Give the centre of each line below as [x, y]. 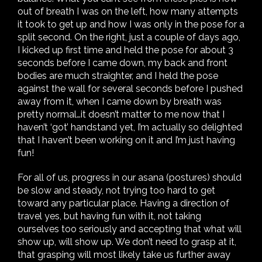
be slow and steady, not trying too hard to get [116, 190]
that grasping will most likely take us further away [124, 255]
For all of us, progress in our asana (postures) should [130, 177]
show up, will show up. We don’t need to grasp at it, [127, 242]
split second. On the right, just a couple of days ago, [129, 37]
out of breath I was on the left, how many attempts [128, 11]
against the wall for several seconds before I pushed [130, 89]
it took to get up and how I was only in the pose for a [131, 24]
